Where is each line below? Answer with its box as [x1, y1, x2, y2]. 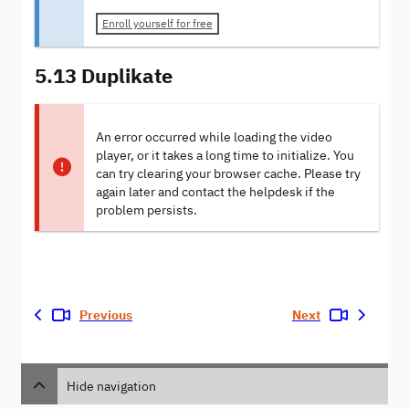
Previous [79, 307, 132, 323]
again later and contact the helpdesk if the [95, 184, 335, 200]
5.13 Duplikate [35, 61, 173, 89]
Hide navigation [67, 377, 156, 394]
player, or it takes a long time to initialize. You [95, 147, 354, 163]
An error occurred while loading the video [95, 129, 332, 145]
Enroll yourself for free [101, 16, 213, 31]
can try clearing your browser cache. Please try [95, 165, 361, 182]
